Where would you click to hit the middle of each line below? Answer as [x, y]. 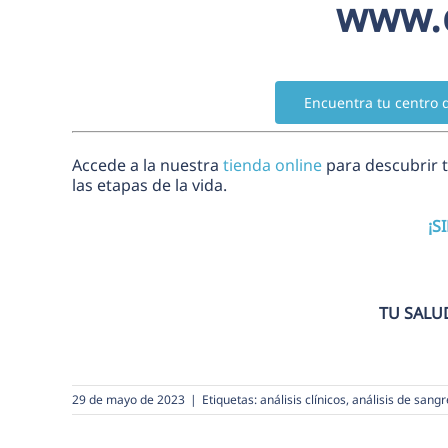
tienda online [272, 164]
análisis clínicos [303, 399]
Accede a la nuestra [147, 164]
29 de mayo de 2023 [128, 399]
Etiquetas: [231, 399]
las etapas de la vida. [149, 184]
